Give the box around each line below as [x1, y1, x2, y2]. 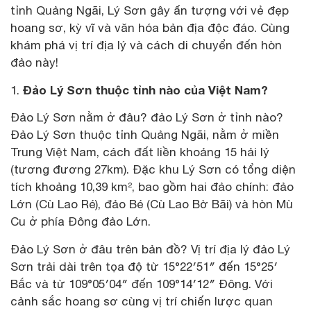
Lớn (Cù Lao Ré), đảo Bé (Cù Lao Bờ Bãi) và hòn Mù [10, 196, 293, 211]
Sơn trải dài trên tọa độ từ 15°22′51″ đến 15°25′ [10, 259, 278, 274]
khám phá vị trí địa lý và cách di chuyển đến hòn [10, 37, 282, 52]
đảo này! [10, 55, 58, 69]
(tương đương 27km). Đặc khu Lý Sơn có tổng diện [10, 162, 296, 176]
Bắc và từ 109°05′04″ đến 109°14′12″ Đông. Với [10, 276, 273, 291]
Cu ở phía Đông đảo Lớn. [10, 214, 158, 228]
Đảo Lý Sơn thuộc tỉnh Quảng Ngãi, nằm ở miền [10, 127, 279, 142]
